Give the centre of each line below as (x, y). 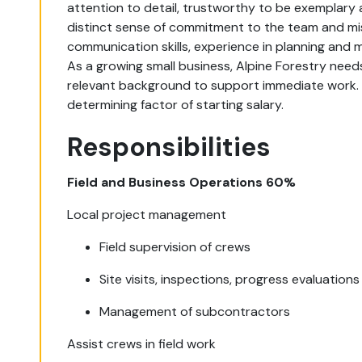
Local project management (147, 215)
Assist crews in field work (142, 344)
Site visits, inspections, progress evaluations (230, 279)
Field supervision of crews (175, 247)
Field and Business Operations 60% (182, 182)
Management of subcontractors (195, 311)
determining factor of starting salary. (176, 105)
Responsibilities (169, 147)
